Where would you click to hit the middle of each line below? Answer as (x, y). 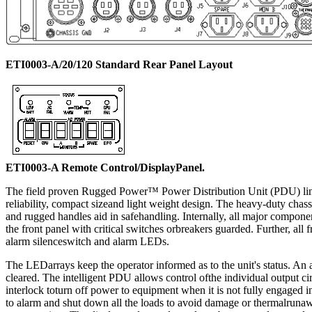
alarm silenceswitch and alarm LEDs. (87, 242)
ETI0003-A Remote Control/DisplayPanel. (105, 168)
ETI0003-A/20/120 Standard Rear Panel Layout (119, 65)
